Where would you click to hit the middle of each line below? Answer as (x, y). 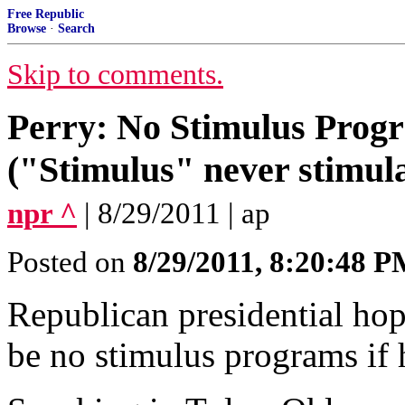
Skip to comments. (115, 75)
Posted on (70, 262)
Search (76, 28)
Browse (27, 28)
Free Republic (46, 14)
